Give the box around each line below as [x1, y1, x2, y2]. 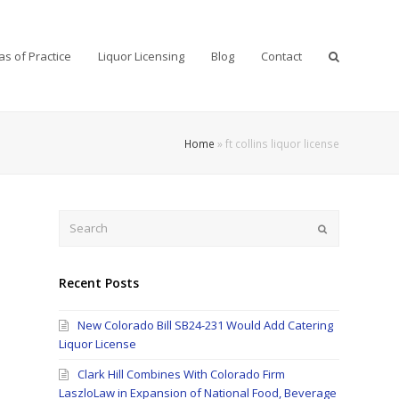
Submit [325, 220, 360, 234]
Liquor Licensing [97, 47, 184, 64]
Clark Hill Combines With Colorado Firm [77, 366, 286, 383]
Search [58, 210, 97, 226]
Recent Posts [59, 274, 140, 292]
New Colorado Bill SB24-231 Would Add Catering [77, 317, 334, 334]
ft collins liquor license [224, 135, 339, 151]
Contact [260, 47, 302, 64]
